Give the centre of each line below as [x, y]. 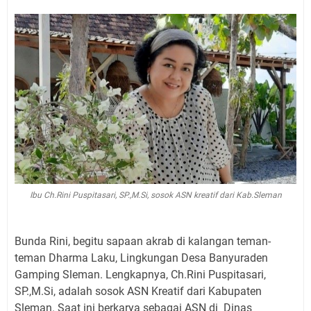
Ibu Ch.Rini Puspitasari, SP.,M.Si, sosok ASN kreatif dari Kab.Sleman [155, 195]
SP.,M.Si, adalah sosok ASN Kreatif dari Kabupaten [138, 291]
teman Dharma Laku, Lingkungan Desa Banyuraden [141, 258]
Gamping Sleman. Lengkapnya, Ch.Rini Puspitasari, [140, 275]
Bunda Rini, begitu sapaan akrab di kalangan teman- [143, 241]
